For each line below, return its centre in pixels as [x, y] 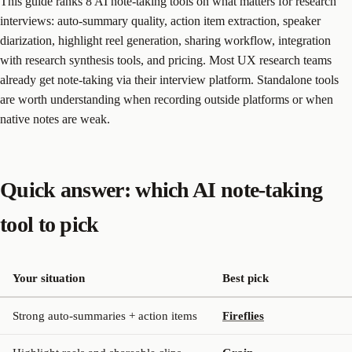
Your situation [49, 278]
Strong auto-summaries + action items [105, 315]
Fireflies [243, 315]
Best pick [246, 278]
